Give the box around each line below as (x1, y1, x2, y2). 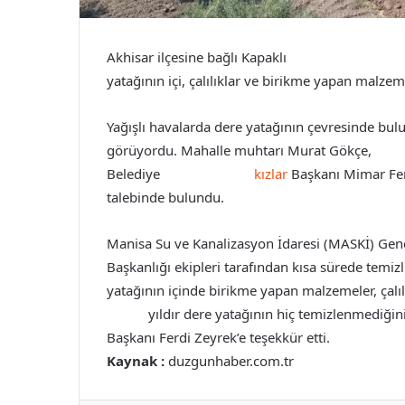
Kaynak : (107, 352, 165, 371)
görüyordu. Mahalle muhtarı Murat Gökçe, (107, 141, 372, 160)
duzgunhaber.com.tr (165, 352, 294, 371)
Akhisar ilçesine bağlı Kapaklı (107, 48, 290, 67)
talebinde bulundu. (107, 188, 224, 207)
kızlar (250, 165, 287, 184)
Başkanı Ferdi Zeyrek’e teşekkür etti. (107, 328, 330, 347)
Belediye (107, 165, 164, 184)
